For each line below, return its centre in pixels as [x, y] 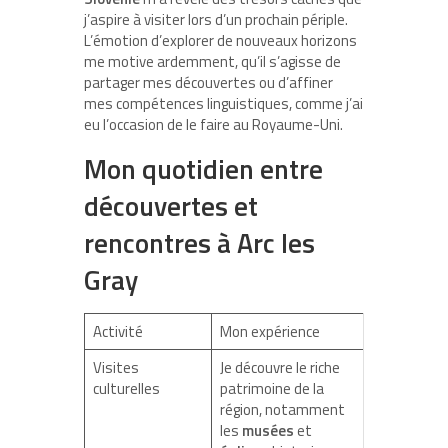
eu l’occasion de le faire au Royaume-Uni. [213, 124]
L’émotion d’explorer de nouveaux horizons [220, 40]
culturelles [126, 388]
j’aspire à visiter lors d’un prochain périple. [216, 19]
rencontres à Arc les [199, 242]
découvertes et [171, 205]
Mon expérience [269, 331]
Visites [115, 367]
